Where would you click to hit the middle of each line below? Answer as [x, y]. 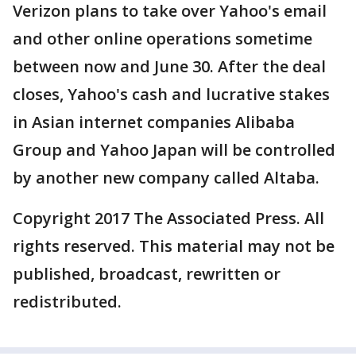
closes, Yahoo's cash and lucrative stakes [171, 94]
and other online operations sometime [163, 39]
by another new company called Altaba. [166, 178]
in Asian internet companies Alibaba [154, 122]
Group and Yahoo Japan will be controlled [174, 150]
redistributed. [67, 302]
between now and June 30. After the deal [169, 66]
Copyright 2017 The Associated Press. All [168, 218]
